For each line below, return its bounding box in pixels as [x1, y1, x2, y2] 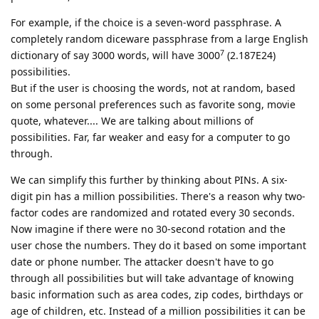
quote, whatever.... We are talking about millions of [11, 114, 253, 128]
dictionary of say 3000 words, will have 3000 [11, 48, 220, 63]
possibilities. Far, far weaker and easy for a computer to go [11, 130, 290, 145]
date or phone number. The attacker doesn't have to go [11, 255, 273, 269]
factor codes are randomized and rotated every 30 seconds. [11, 206, 295, 220]
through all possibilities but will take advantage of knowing [11, 271, 294, 286]
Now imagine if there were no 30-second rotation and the [11, 222, 286, 236]
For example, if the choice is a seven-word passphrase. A [11, 16, 281, 30]
